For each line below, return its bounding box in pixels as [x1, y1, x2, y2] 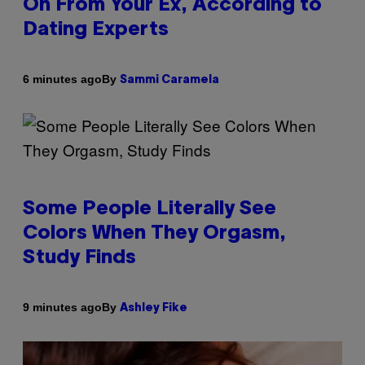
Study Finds [23, 248, 136, 267]
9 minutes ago [23, 301, 102, 314]
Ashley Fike [120, 302, 187, 314]
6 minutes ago [23, 73, 102, 86]
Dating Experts [23, 20, 169, 39]
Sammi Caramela [120, 74, 219, 86]
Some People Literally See [23, 200, 276, 218]
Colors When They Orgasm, [23, 224, 286, 243]
